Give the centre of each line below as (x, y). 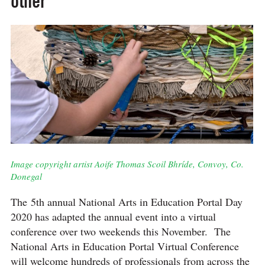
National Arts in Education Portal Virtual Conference (125, 246)
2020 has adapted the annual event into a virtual (113, 217)
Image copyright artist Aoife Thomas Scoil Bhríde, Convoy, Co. (127, 164)
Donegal (26, 177)
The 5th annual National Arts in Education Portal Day (126, 202)
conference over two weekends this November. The (120, 232)
